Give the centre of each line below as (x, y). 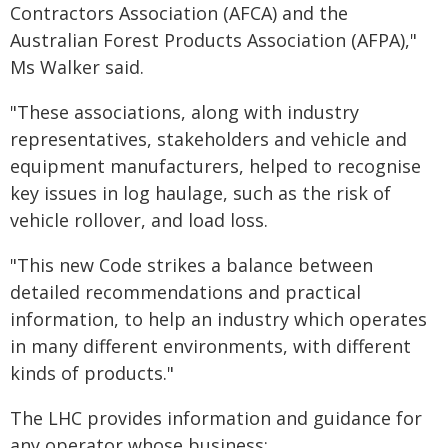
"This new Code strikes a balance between (191, 265)
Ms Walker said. (77, 67)
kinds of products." (92, 373)
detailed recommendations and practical (185, 292)
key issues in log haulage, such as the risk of (200, 193)
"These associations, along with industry (184, 112)
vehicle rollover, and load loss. (139, 220)
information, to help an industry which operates (218, 319)
